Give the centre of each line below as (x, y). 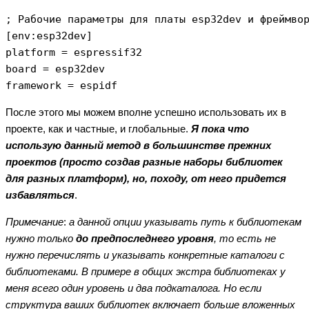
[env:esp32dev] (49, 36)
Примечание (34, 222)
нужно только (41, 239)
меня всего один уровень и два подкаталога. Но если (133, 288)
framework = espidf (61, 86)
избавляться (40, 195)
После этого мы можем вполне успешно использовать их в (146, 112)
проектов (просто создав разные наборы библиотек (144, 162)
